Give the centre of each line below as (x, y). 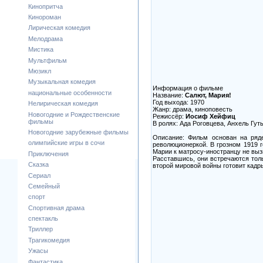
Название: (169, 95)
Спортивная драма (56, 208)
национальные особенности (70, 92)
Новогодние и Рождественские (74, 114)
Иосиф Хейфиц (210, 116)
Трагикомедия (49, 240)
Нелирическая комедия (63, 104)
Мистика (41, 50)
